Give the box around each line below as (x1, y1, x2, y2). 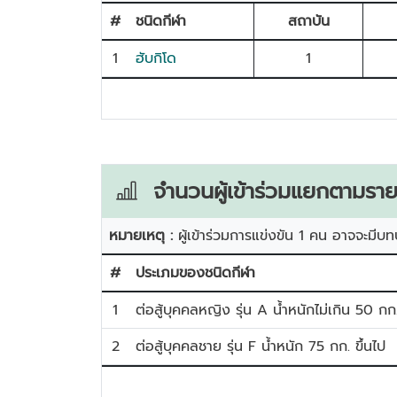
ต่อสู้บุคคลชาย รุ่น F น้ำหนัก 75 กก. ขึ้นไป (136, 336, 385, 357)
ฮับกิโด (136, 48, 176, 69)
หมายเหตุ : (109, 225, 178, 246)
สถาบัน (287, 11, 330, 32)
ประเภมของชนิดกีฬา (136, 262, 255, 284)
